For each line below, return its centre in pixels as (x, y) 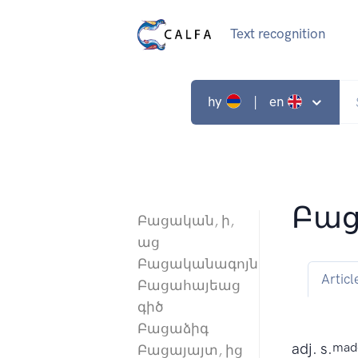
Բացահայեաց (189, 286)
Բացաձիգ (173, 329)
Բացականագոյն (198, 264)
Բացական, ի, (186, 221)
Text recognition (277, 34)
